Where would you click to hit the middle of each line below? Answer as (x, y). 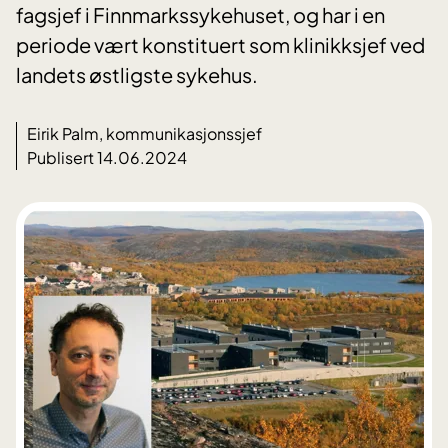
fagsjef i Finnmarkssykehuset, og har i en (200, 15)
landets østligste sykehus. (137, 75)
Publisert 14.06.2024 (107, 158)
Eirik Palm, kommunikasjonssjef (144, 134)
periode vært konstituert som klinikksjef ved (220, 45)
